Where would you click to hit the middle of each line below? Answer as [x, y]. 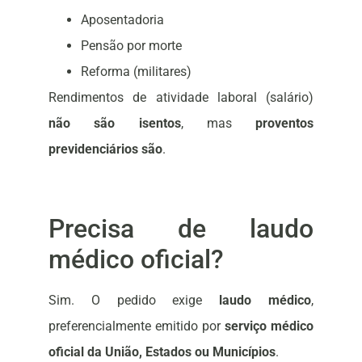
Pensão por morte [131, 46]
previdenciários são [105, 149]
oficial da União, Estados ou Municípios [162, 351]
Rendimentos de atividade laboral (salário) [181, 98]
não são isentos [115, 124]
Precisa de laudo [181, 228]
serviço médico [269, 326]
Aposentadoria [122, 20]
